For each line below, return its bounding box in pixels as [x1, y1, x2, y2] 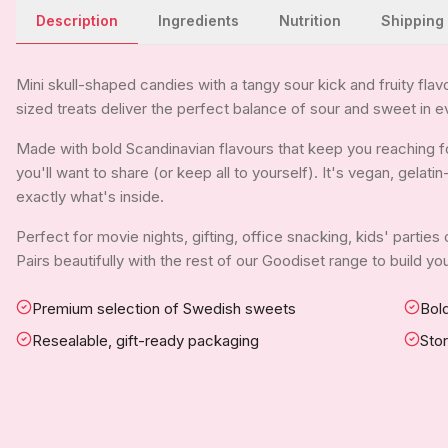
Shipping [381, 12, 444, 29]
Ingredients [158, 12, 239, 29]
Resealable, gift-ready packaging [32, 331, 259, 350]
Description [36, 12, 118, 29]
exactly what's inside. [16, 187, 164, 206]
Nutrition [279, 12, 341, 29]
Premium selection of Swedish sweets [32, 299, 296, 318]
